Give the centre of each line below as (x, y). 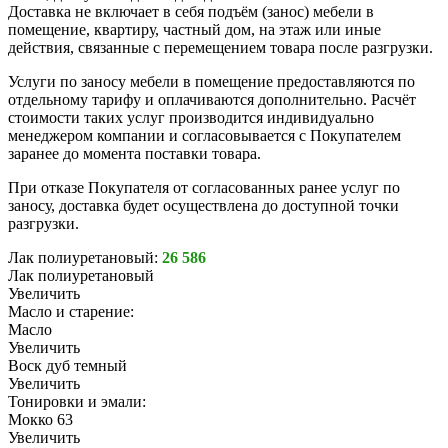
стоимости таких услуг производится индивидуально (191, 118)
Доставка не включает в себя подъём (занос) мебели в (191, 12)
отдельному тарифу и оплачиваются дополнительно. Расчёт (212, 100)
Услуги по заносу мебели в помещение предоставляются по (211, 82)
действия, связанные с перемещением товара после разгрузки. (220, 48)
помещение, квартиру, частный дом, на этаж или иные (194, 30)
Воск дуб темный (67, 366)
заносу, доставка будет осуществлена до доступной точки (203, 206)
